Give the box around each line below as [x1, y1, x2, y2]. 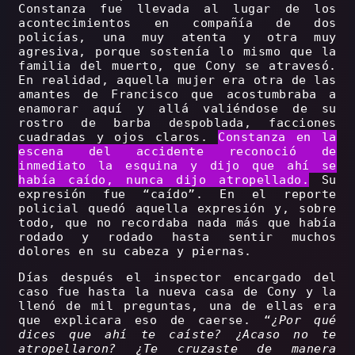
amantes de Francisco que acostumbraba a [18, 87, 337, 102]
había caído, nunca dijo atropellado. [18, 173, 310, 188]
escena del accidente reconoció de [18, 144, 337, 159]
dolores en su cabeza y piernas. [18, 244, 252, 259]
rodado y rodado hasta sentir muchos [18, 230, 337, 245]
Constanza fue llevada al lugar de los [18, 2, 337, 17]
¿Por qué [271, 313, 337, 328]
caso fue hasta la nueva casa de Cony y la [18, 284, 337, 300]
